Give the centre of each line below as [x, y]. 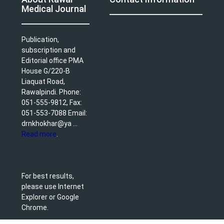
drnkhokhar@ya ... [49, 123]
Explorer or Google [50, 197]
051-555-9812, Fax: [52, 102]
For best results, [48, 176]
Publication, [40, 39]
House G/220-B [46, 71]
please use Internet [53, 186]
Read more [39, 134]
